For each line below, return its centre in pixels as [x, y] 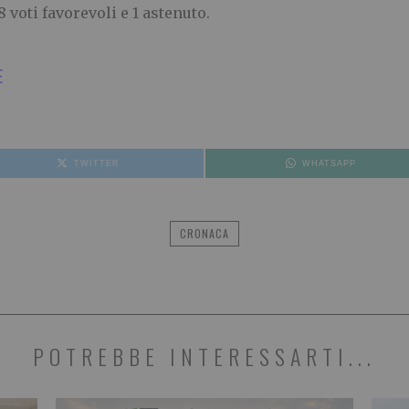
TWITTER [96, 164]
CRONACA [204, 234]
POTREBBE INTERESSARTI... [204, 357]
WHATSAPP [329, 164]
